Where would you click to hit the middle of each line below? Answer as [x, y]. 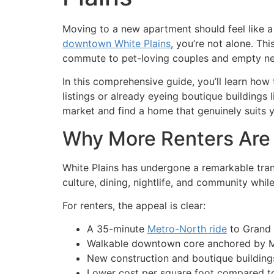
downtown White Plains [117, 43]
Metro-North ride [187, 229]
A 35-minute [117, 229]
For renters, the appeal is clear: [134, 205]
